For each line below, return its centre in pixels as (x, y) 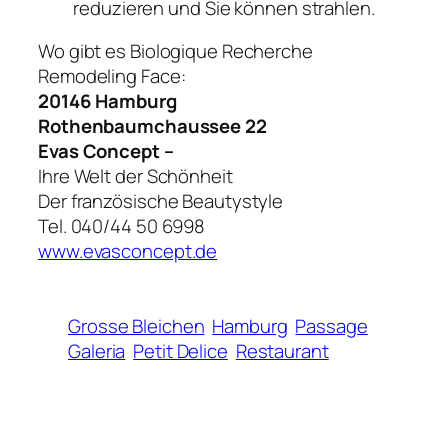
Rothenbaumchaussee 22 (152, 126)
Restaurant (282, 351)
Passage (331, 326)
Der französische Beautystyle (161, 201)
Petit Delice (180, 351)
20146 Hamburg (107, 101)
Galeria (97, 351)
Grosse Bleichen (136, 326)
